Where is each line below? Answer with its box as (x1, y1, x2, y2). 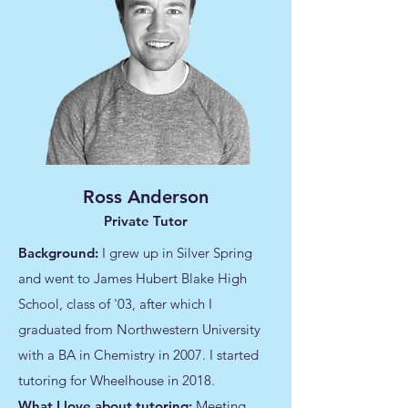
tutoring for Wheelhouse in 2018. (18, 372, 215, 389)
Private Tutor (104, 212, 188, 229)
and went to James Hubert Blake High (18, 270, 247, 287)
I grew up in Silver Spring (102, 244, 252, 261)
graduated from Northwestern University (18, 321, 260, 338)
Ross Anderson (83, 186, 209, 208)
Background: (18, 244, 102, 261)
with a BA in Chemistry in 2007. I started (18, 346, 259, 363)
